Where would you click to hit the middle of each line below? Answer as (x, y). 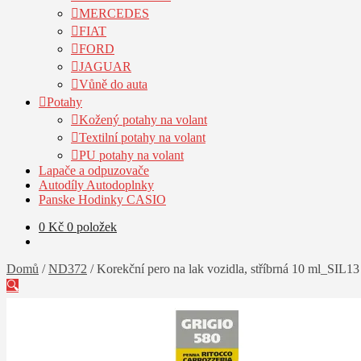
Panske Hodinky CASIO (102, 199)
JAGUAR (105, 66)
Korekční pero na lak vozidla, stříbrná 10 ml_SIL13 (228, 269)
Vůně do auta (113, 84)
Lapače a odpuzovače (94, 170)
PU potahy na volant (131, 155)
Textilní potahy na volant (142, 137)
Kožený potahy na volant (143, 120)
